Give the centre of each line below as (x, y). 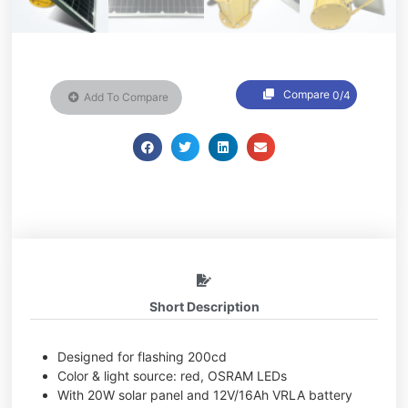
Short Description (204, 307)
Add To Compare (126, 97)
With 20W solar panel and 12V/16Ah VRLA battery (205, 395)
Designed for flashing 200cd (143, 357)
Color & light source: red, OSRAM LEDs (173, 376)
